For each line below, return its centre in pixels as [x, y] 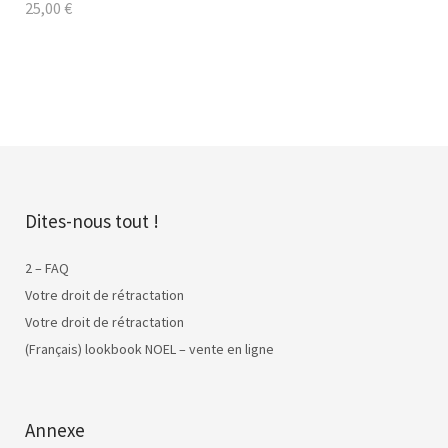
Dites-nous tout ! [92, 220]
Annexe [55, 429]
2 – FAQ [47, 267]
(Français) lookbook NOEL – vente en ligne [149, 348]
